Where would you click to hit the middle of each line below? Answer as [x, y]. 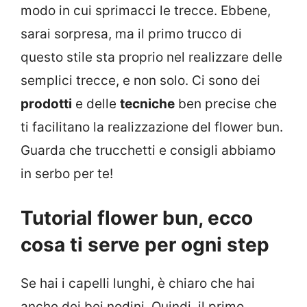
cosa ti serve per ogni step [145, 245]
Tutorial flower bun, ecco [137, 218]
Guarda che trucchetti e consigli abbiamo [148, 150]
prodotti [46, 103]
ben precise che [226, 103]
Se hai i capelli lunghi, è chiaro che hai [138, 284]
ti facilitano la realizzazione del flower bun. [152, 127]
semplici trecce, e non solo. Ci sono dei [140, 80]
